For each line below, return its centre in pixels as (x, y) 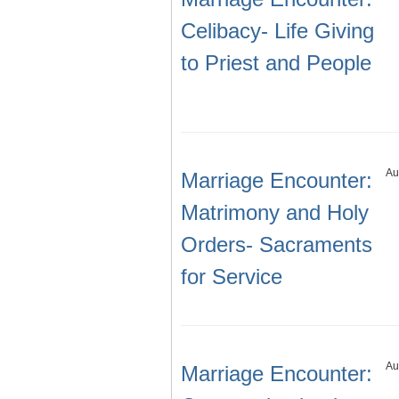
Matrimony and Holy (275, 213)
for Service (232, 277)
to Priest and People (276, 63)
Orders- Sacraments (277, 245)
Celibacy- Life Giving (277, 31)
